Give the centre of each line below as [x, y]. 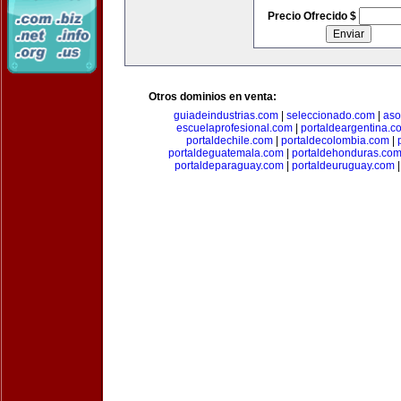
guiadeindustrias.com [226, 115]
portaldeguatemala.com [226, 153]
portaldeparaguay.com [229, 166]
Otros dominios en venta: [213, 97]
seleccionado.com [331, 115]
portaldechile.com [230, 141]
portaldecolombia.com [335, 141]
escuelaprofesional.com [235, 128]
